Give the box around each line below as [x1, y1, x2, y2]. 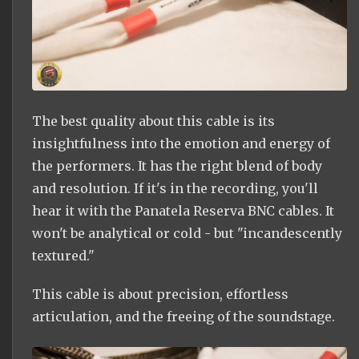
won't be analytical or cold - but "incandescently [32, 225, 342, 242]
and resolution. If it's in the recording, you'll [32, 180, 318, 197]
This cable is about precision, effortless [32, 285, 288, 302]
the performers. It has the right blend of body [32, 158, 322, 175]
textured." [32, 248, 95, 264]
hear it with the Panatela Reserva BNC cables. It [32, 203, 334, 220]
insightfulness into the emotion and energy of [32, 135, 330, 152]
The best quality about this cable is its [32, 113, 275, 130]
